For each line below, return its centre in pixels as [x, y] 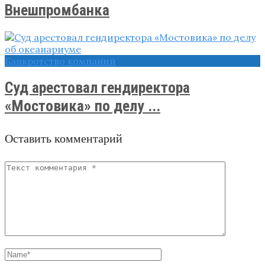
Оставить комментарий [64, 138]
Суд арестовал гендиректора [97, 87]
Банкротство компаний [60, 61]
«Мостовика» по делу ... [83, 106]
